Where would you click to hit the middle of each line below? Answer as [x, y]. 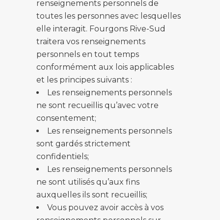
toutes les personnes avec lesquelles [109, 16]
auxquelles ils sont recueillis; [92, 195]
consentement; [66, 118]
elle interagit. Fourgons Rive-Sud [101, 29]
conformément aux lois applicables [105, 67]
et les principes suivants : [84, 80]
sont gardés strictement [83, 144]
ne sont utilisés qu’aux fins [88, 182]
